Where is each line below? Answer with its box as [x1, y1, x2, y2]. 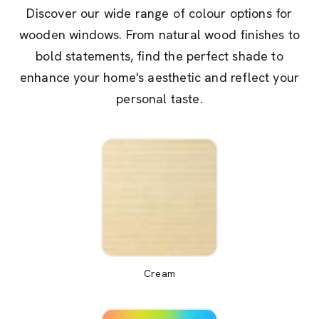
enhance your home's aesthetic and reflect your [19, 68, 300, 85]
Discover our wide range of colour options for [26, 4, 293, 21]
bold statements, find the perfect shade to [36, 47, 283, 64]
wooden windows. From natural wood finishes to [19, 26, 300, 43]
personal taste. [116, 90, 203, 107]
